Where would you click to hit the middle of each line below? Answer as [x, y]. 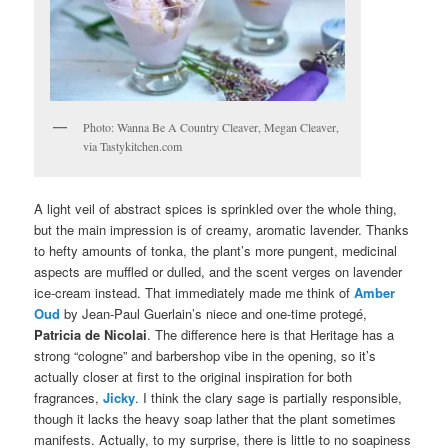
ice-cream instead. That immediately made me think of [194, 293]
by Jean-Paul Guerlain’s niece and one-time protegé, [214, 314]
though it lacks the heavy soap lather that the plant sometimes [215, 419]
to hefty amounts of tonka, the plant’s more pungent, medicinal [216, 251]
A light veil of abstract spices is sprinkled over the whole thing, [216, 209]
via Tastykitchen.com [133, 146]
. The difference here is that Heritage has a [271, 335]
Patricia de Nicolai [91, 335]
